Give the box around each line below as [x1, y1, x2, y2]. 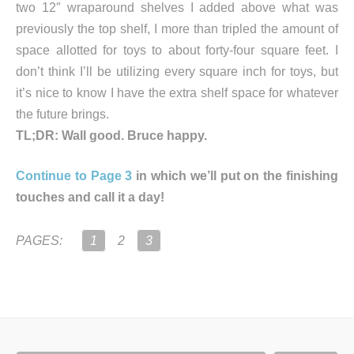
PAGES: [16, 234, 62, 248]
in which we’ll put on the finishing [132, 169, 339, 183]
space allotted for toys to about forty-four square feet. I [16, 43, 338, 58]
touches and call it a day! [16, 190, 164, 205]
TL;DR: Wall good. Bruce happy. [16, 129, 207, 143]
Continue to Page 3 [16, 169, 133, 183]
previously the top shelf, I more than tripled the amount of [16, 22, 338, 36]
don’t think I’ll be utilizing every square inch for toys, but [16, 65, 338, 79]
